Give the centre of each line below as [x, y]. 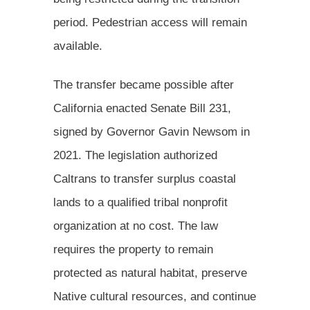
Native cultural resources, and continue [155, 296]
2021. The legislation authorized [135, 155]
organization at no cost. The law [136, 226]
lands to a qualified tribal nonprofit [140, 202]
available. [78, 46]
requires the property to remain [133, 249]
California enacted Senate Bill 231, [142, 108]
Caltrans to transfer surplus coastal [145, 179]
